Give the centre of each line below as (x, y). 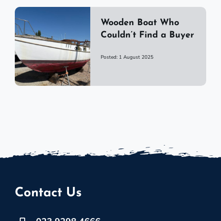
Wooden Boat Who (140, 23)
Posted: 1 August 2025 (127, 57)
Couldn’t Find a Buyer (147, 36)
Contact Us (48, 193)
